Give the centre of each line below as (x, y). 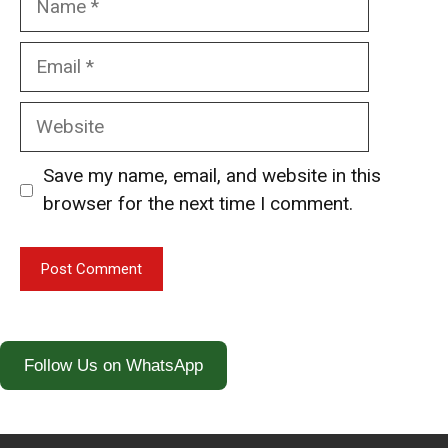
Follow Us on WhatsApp (113, 365)
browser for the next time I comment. (197, 204)
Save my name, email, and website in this (211, 176)
